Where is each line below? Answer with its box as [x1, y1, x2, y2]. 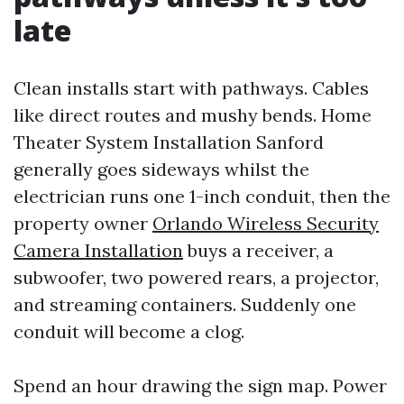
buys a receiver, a [183, 239, 334, 262]
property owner [14, 212, 152, 234]
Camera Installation [14, 239, 183, 262]
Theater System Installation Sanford [14, 131, 324, 153]
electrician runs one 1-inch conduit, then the [14, 185, 390, 207]
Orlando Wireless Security [152, 212, 379, 234]
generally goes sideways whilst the [14, 158, 309, 180]
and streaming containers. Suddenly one [14, 293, 356, 316]
